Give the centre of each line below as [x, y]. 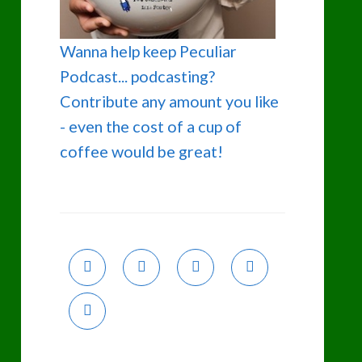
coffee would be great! [142, 152]
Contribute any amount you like [170, 101]
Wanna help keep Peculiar [149, 51]
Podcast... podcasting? [138, 76]
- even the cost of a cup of [151, 126]
